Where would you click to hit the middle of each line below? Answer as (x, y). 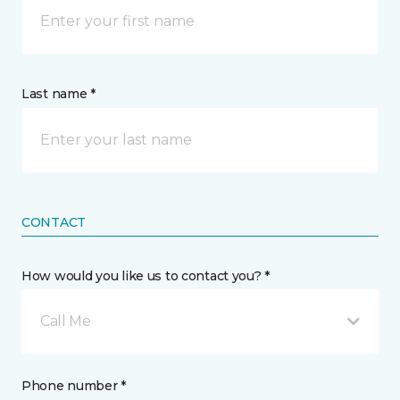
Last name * (58, 94)
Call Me (66, 321)
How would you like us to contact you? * (146, 276)
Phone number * (74, 386)
